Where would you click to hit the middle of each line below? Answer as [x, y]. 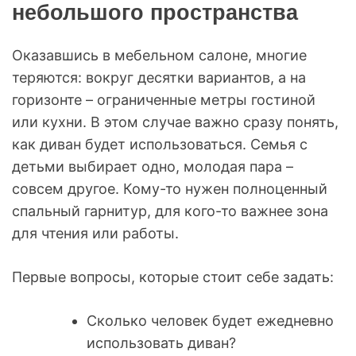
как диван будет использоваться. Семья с [160, 144]
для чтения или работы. [95, 233]
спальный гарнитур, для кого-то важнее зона [170, 211]
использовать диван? [161, 342]
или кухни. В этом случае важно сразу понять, [175, 122]
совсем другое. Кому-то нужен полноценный [170, 188]
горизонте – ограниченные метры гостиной [164, 99]
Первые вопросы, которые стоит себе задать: [173, 277]
